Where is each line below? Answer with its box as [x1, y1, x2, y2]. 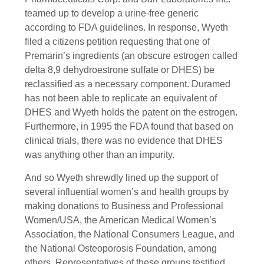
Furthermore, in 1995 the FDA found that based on [25, 121, 233, 132]
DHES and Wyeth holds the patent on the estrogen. [25, 107, 237, 118]
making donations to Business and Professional [25, 200, 223, 211]
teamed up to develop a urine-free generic [25, 8, 199, 19]
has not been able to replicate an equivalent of [25, 93, 217, 104]
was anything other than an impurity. [25, 150, 174, 160]
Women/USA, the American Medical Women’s [25, 214, 216, 225]
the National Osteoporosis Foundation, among [25, 243, 217, 253]
